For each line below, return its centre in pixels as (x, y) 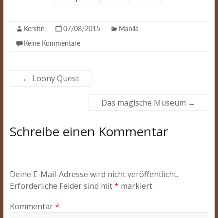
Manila (128, 29)
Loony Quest (54, 78)
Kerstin (34, 29)
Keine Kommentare (52, 44)
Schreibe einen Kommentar (89, 131)
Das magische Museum (145, 103)
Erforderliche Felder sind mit (62, 186)
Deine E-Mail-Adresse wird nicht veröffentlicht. (94, 174)
